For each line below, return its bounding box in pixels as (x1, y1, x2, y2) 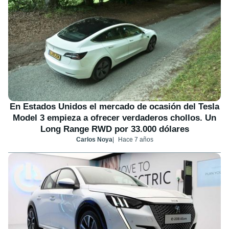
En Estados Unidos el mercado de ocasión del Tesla (10, 101, 219, 111)
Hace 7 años (118, 135, 153, 143)
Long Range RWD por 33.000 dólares (40, 124, 189, 134)
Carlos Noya (76, 135, 112, 143)
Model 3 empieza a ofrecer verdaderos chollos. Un (13, 112, 216, 123)
